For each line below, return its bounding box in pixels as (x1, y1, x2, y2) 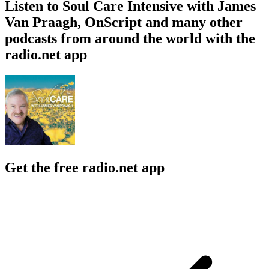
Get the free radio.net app (5, 159, 165, 175)
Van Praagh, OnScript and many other (5, 14, 243, 30)
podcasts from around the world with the (5, 30, 255, 46)
